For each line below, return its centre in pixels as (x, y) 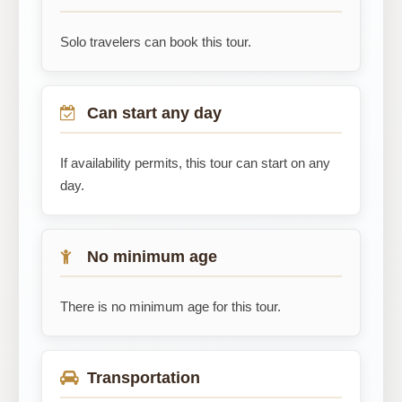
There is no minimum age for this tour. (170, 306)
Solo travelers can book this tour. (156, 42)
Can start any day (154, 113)
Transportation (144, 378)
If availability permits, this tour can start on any (195, 163)
